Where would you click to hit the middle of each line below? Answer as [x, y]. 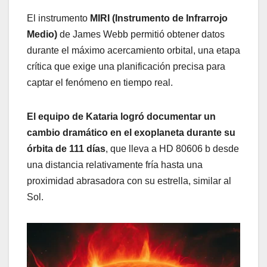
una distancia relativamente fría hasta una [115, 164]
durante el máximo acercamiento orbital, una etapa [133, 50]
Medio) [42, 34]
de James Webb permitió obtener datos [141, 34]
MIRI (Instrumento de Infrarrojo [159, 18]
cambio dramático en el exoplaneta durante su [131, 132]
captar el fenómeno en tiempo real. [100, 82]
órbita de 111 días [66, 148]
